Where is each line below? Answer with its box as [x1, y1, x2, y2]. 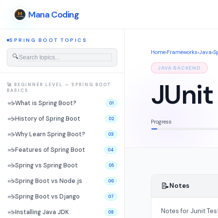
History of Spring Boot [15, 115, 80, 123]
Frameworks [166, 49, 198, 55]
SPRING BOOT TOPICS [9, 37, 87, 43]
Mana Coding [28, 8, 79, 20]
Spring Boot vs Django [15, 193, 80, 200]
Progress [150, 118, 172, 125]
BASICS [7, 88, 29, 93]
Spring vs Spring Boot [15, 162, 78, 169]
